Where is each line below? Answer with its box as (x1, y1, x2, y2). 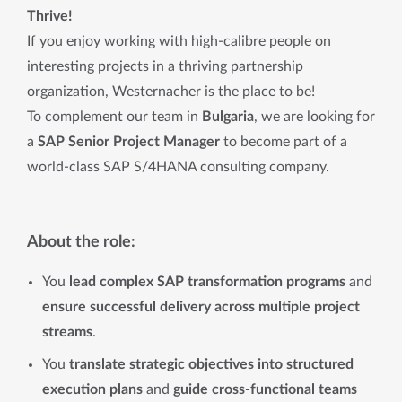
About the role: (27, 233, 135, 250)
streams (42, 325, 92, 339)
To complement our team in (27, 109, 202, 124)
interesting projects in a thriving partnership (27, 59, 303, 74)
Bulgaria (202, 109, 254, 124)
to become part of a (220, 135, 347, 149)
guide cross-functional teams (173, 382, 357, 397)
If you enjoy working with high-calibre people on (27, 34, 331, 48)
